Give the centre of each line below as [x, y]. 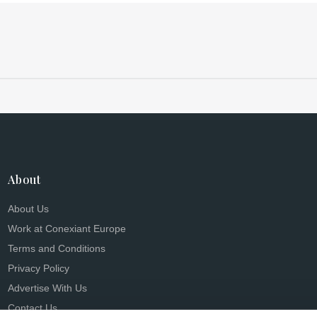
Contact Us [33, 309]
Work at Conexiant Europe [67, 229]
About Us [28, 209]
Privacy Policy [39, 269]
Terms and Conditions [57, 249]
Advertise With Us [47, 289]
